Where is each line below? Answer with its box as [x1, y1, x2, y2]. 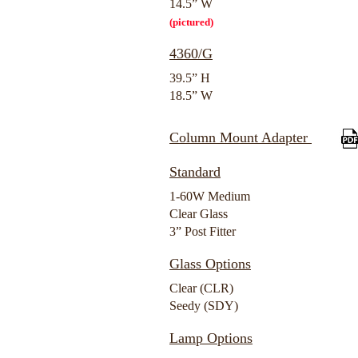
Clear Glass [169, 207, 228, 221]
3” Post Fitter [169, 225, 236, 238]
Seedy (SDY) [169, 299, 238, 312]
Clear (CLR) [169, 281, 233, 295]
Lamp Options [169, 330, 253, 346]
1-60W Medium [169, 189, 250, 203]
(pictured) [169, 16, 213, 28]
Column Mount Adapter [169, 129, 312, 145]
